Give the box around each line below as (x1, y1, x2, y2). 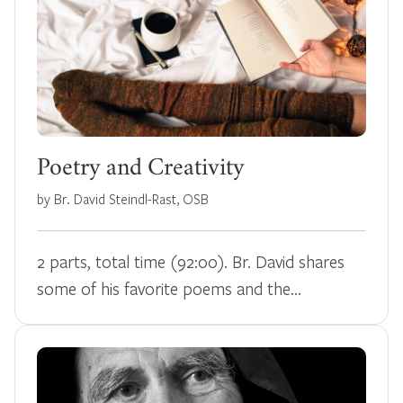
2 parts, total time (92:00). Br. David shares (37, 249, 345, 273)
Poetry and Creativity (37, 158, 245, 181)
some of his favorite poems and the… (37, 276, 301, 300)
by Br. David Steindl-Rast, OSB (37, 189, 209, 208)
